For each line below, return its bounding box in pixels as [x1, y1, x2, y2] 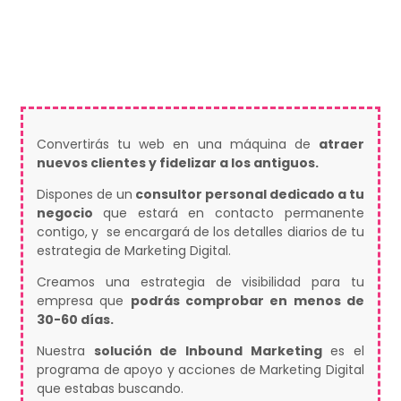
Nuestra [37, 342, 94, 361]
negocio [37, 204, 103, 223]
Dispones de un [37, 185, 132, 204]
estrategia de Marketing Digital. [37, 242, 231, 260]
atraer [319, 135, 364, 154]
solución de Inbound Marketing [93, 342, 322, 361]
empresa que [37, 292, 131, 311]
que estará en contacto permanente [102, 204, 365, 223]
